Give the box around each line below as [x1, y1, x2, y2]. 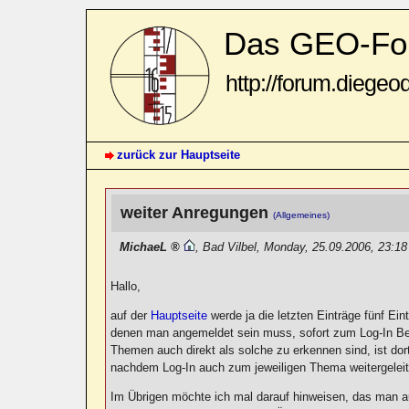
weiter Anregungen [121, 203, 274, 222]
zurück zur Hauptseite [117, 148, 241, 162]
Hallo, [110, 278, 142, 293]
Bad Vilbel [203, 239, 257, 254]
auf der [110, 308, 152, 322]
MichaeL [120, 239, 168, 254]
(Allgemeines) [273, 209, 330, 220]
